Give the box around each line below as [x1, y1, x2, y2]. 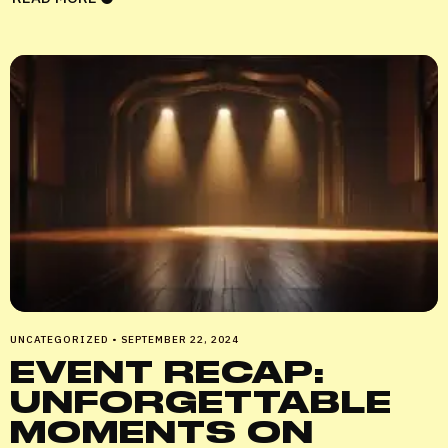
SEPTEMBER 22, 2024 [121, 332, 239, 346]
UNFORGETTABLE [10, 383, 392, 420]
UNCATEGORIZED [10, 332, 112, 346]
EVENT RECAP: [10, 353, 325, 390]
